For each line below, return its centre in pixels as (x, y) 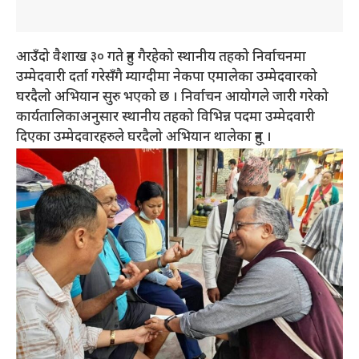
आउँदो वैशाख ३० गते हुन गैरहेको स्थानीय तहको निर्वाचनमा (161, 57)
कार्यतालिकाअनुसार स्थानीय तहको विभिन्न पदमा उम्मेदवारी (165, 117)
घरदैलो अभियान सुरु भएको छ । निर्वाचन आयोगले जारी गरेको (172, 97)
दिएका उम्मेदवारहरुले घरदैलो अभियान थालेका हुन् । (144, 137)
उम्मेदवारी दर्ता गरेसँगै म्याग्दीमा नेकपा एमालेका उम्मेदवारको (167, 77)
